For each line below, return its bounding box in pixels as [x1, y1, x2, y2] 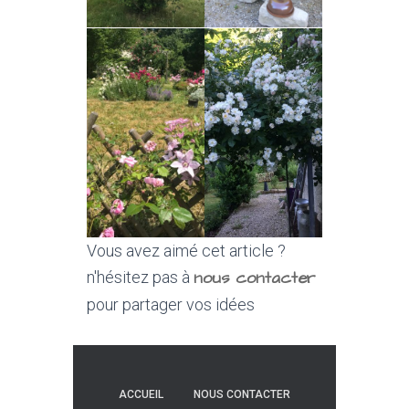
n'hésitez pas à [87, 267, 194, 287]
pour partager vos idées [87, 294, 255, 314]
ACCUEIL [119, 388, 163, 401]
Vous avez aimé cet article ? [87, 240, 286, 260]
